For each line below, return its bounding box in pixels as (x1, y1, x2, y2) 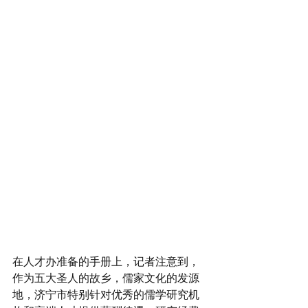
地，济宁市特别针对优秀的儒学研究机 (12, 287, 199, 301)
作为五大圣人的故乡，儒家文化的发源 (12, 271, 199, 285)
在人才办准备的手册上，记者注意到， (12, 254, 199, 268)
